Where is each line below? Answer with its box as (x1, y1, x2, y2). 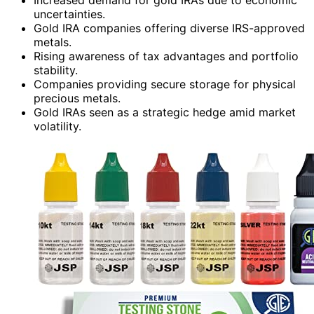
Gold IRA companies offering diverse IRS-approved (34, 20, 305, 35)
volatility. (34, 118, 81, 133)
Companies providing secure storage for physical (34, 76, 296, 91)
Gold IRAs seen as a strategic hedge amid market (34, 104, 296, 119)
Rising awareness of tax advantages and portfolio (34, 48, 299, 63)
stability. (34, 62, 78, 77)
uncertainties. (34, 6, 105, 21)
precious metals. (34, 90, 121, 105)
